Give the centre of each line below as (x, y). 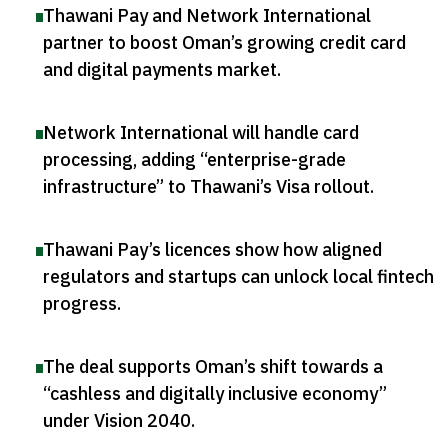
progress (80, 304)
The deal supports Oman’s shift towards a (213, 367)
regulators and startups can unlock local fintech (238, 277)
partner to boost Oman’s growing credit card (224, 43)
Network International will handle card (201, 133)
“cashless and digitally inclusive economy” (215, 394)
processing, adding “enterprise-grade (194, 160)
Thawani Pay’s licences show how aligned (212, 250)
